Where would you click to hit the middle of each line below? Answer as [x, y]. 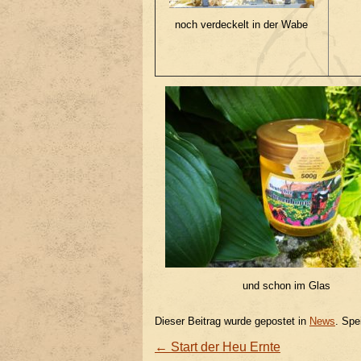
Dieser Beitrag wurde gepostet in [232, 322]
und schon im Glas [286, 285]
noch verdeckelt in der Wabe [242, 25]
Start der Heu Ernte [224, 347]
